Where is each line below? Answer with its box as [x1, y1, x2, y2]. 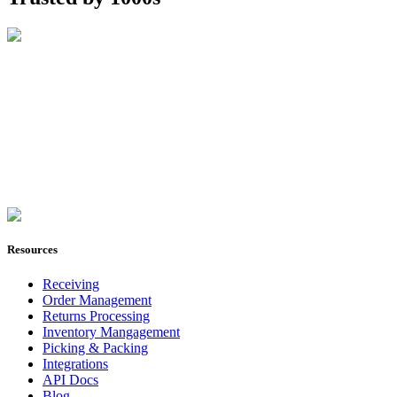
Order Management [43, 292, 152, 308]
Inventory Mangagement [43, 324, 180, 340]
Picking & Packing [43, 340, 148, 356]
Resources [7, 243, 58, 257]
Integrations [43, 356, 108, 372]
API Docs [43, 372, 98, 388]
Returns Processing [43, 308, 150, 324]
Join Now [178, 208, 225, 222]
